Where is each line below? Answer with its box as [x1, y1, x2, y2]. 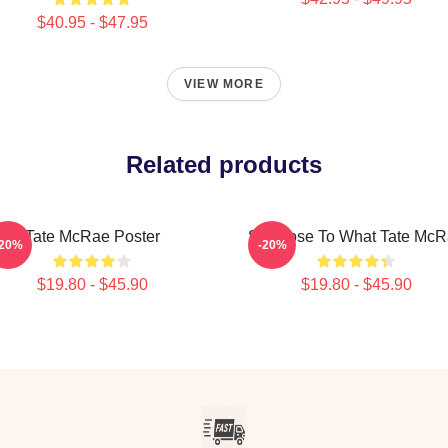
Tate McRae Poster [24, 228, 160, 245]
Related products [126, 151, 322, 178]
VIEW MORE [184, 77, 264, 91]
